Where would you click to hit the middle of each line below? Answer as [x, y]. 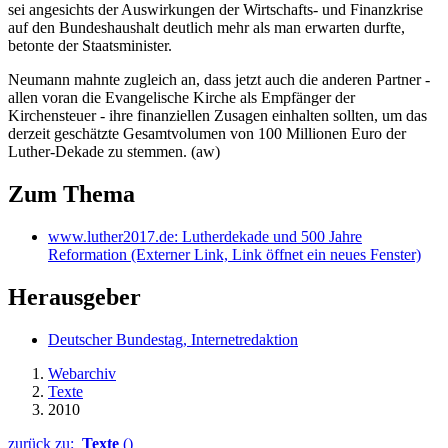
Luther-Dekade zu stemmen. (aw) [114, 152]
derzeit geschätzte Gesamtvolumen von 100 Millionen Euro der [207, 134]
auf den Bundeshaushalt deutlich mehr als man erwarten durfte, [206, 28]
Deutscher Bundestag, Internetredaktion [173, 339]
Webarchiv [82, 373]
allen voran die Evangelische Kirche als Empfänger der [181, 98]
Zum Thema [71, 193]
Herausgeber [74, 296]
